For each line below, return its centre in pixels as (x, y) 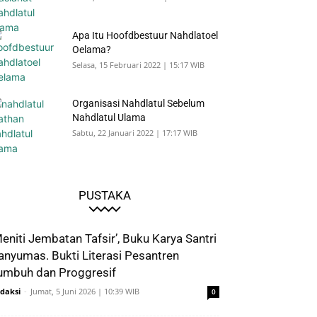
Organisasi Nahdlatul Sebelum (138, 104)
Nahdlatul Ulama (109, 118)
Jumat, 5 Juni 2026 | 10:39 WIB (85, 292)
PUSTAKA (105, 196)
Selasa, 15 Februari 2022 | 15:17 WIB (138, 65)
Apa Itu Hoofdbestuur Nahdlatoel (145, 36)
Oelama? (92, 50)
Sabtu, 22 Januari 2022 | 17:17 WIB (135, 133)
